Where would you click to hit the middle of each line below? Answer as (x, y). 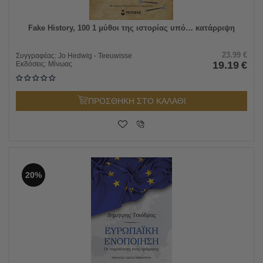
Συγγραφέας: (37, 55)
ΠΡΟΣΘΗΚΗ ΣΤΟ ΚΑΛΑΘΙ (137, 101)
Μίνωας (60, 64)
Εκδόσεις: (32, 64)
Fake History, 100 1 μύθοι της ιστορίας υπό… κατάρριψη (131, 28)
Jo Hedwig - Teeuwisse (95, 55)
